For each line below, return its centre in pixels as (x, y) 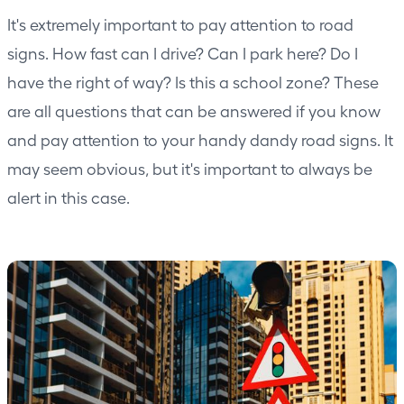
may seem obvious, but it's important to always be (190, 169)
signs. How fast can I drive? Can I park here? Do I (183, 53)
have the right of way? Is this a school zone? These (193, 82)
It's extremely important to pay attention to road (180, 24)
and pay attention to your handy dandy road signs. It (200, 140)
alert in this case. (69, 197)
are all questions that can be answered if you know (194, 111)
